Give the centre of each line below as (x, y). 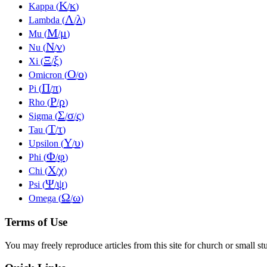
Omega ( (45, 198)
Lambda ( (47, 20)
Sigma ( (43, 116)
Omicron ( (48, 75)
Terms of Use (36, 222)
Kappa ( (44, 7)
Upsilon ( (46, 144)
